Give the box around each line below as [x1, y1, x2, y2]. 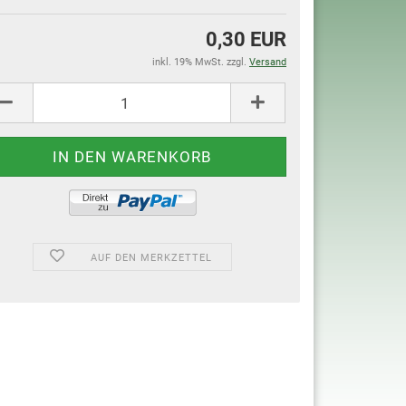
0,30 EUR [206, 28, 286, 51]
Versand [249, 56, 286, 68]
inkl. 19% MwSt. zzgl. [152, 56, 249, 68]
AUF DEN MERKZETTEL [90, 252, 212, 264]
